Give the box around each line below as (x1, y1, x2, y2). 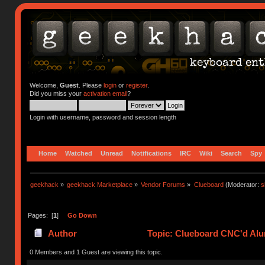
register (125, 82, 147, 89)
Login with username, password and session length (29, 114, 176, 121)
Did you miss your (29, 90, 83, 97)
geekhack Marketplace (67, 180, 133, 188)
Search (221, 149, 243, 157)
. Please (78, 82, 104, 89)
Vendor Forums (141, 180, 186, 188)
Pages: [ (27, 211, 53, 219)
